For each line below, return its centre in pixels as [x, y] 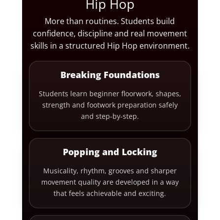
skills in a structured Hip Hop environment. [110, 46]
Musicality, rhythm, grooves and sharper [110, 171]
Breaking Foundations [110, 75]
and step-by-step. [110, 116]
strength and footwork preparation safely [110, 105]
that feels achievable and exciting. [110, 193]
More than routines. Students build [110, 21]
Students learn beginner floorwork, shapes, [110, 94]
